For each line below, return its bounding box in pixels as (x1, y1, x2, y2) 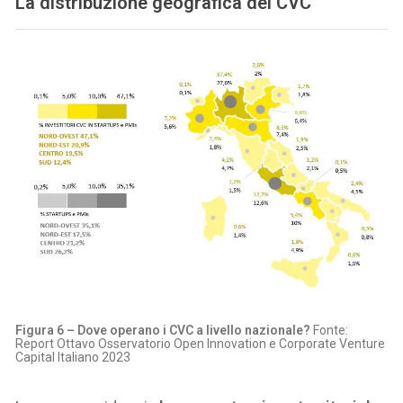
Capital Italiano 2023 (15, 350, 131, 365)
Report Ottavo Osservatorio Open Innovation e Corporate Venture (15, 336, 386, 352)
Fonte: (310, 323, 349, 338)
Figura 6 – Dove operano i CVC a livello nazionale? (15, 323, 311, 338)
